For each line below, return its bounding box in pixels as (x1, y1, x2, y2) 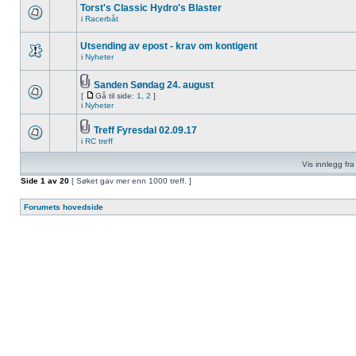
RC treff (85, 137, 113, 145)
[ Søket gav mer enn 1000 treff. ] (69, 176, 192, 185)
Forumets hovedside (24, 203, 103, 211)
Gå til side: (95, 91, 137, 100)
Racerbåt (85, 14, 118, 23)
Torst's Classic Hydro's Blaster (80, 2, 222, 14)
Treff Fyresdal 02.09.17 (94, 125, 197, 136)
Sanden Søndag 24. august (94, 79, 214, 91)
